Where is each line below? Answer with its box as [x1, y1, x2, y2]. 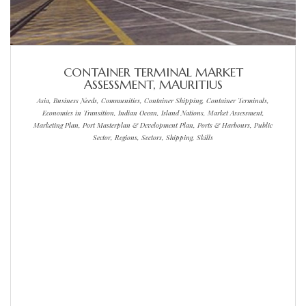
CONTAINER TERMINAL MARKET [63, 64, 243, 80]
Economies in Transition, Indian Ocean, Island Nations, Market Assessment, [42, 107, 264, 117]
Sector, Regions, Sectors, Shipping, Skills [93, 132, 213, 142]
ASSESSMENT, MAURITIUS [83, 76, 223, 92]
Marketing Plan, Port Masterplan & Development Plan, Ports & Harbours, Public [33, 120, 273, 130]
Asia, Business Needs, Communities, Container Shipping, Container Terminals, [37, 95, 269, 105]
